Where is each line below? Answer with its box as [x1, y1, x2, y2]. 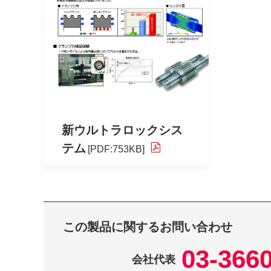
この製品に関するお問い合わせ [63, 220, 232, 234]
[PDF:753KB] [88, 144, 145, 155]
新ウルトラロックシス [62, 123, 183, 137]
